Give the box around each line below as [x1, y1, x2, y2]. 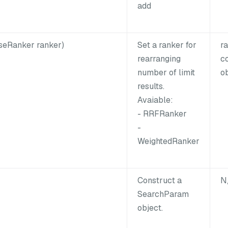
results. [137, 80, 164, 92]
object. [137, 202, 163, 213]
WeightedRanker [137, 135, 199, 147]
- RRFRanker [137, 108, 187, 119]
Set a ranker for [137, 39, 196, 50]
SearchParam [137, 188, 189, 199]
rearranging [137, 53, 181, 64]
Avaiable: [137, 94, 173, 105]
